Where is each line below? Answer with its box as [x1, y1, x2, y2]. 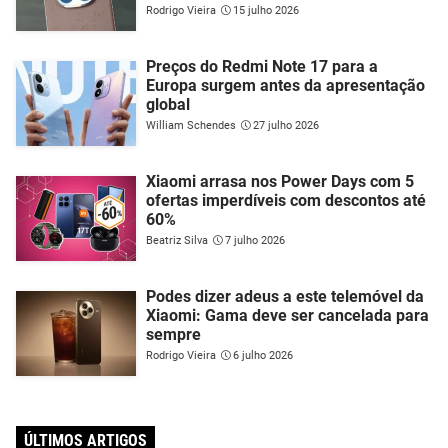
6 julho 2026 [233, 349, 293, 363]
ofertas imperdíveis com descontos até [146, 191, 426, 211]
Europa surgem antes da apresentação [146, 76, 425, 96]
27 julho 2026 [253, 119, 319, 133]
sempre [146, 325, 201, 345]
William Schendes [146, 119, 236, 133]
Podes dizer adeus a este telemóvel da [146, 287, 424, 307]
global [146, 95, 190, 115]
